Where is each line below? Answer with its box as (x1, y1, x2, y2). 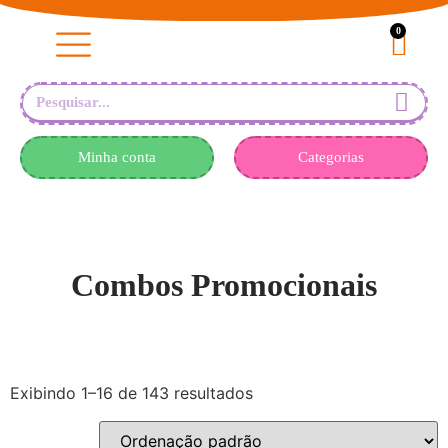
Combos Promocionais (71, 266, 377, 303)
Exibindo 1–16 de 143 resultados (10, 382, 253, 403)
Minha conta (78, 148, 156, 165)
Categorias (298, 148, 364, 165)
